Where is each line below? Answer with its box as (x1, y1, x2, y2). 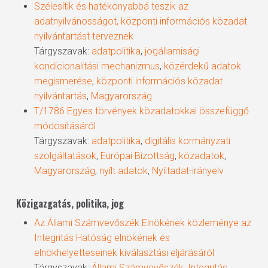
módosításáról (33, 120, 96, 132)
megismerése (33, 75, 92, 87)
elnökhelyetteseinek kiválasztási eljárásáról (33, 247, 214, 258)
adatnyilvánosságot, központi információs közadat (33, 16, 247, 27)
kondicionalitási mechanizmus (33, 60, 160, 72)
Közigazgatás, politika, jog (16, 196, 124, 211)
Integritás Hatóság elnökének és (33, 232, 170, 243)
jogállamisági (144, 45, 200, 57)
